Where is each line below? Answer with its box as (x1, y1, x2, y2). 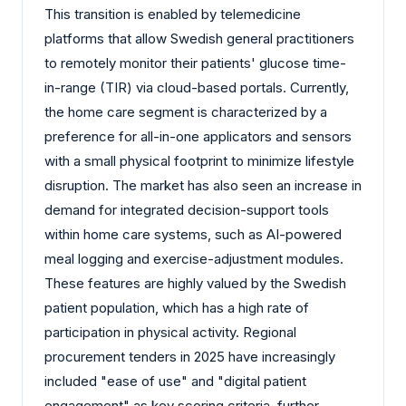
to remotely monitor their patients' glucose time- (44, 53, 346, 72)
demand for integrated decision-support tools (44, 200, 329, 218)
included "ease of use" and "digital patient (44, 372, 306, 390)
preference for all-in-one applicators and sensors (44, 127, 352, 145)
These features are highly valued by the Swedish (44, 274, 346, 292)
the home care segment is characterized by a (44, 102, 327, 121)
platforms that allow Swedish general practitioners (44, 29, 354, 47)
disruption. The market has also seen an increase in (44, 176, 362, 194)
